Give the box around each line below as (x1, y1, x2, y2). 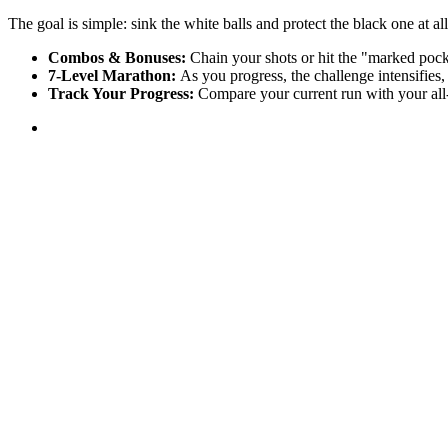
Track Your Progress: (48, 85, 194, 103)
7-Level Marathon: (48, 67, 176, 85)
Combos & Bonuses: (48, 49, 186, 67)
